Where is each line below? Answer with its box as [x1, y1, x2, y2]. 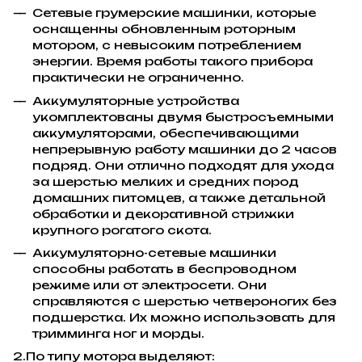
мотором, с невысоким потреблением [32, 38, 301, 53]
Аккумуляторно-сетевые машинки [32, 246, 276, 260]
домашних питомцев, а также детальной [32, 190, 326, 204]
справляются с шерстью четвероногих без [32, 294, 337, 309]
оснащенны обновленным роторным [32, 22, 296, 36]
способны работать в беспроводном [32, 262, 297, 276]
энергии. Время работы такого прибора [32, 54, 313, 69]
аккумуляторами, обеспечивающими [32, 125, 299, 140]
